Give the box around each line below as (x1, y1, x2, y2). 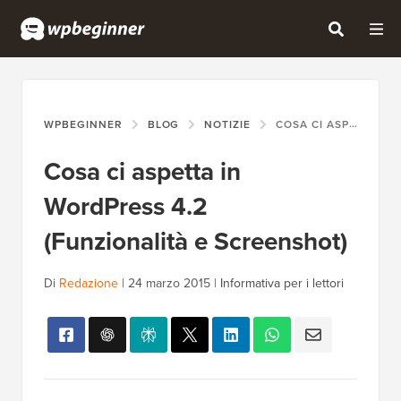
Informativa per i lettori (220, 274, 344, 294)
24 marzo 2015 (128, 274, 210, 294)
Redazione (59, 274, 118, 294)
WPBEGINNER (44, 116, 123, 133)
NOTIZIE (204, 116, 252, 133)
